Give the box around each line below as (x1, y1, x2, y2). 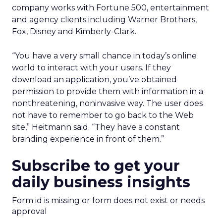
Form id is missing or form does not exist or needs (12, 196, 205, 205)
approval (12, 207, 47, 216)
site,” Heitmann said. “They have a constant (12, 122, 180, 132)
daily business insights (12, 173, 190, 191)
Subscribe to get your (12, 157, 180, 175)
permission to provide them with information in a (12, 87, 203, 96)
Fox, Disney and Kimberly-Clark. (12, 27, 136, 36)
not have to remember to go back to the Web (12, 111, 194, 120)
